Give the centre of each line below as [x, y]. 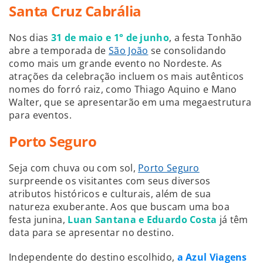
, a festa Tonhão [205, 38]
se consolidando [187, 51]
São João [129, 51]
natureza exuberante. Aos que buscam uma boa [119, 207]
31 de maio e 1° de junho [110, 38]
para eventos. [40, 115]
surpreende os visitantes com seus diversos [110, 181]
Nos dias [30, 38]
